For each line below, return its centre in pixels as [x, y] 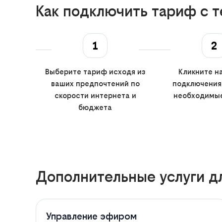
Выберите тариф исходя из [95, 71]
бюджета [95, 107]
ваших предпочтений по [95, 83]
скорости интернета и [95, 95]
